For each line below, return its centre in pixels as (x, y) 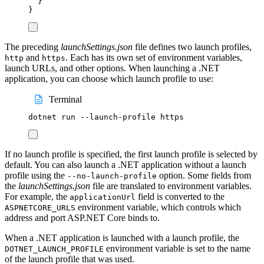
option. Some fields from (204, 176)
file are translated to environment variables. (171, 186)
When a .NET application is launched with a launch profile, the (122, 238)
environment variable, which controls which (158, 207)
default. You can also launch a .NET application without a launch (126, 165)
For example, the (37, 197)
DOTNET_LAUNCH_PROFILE (54, 249)
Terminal (66, 99)
